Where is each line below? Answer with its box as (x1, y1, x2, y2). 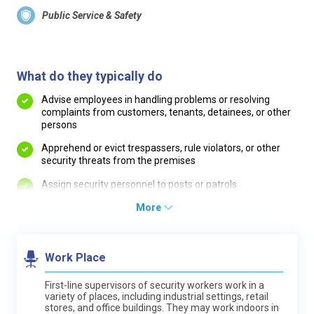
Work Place (45, 251, 106, 264)
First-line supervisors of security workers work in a (45, 280, 264, 291)
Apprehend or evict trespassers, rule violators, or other (41, 142, 280, 153)
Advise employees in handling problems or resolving (41, 93, 270, 105)
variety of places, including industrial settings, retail (45, 291, 268, 302)
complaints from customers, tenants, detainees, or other (41, 106, 291, 118)
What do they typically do (17, 68, 163, 83)
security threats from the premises (41, 155, 196, 166)
